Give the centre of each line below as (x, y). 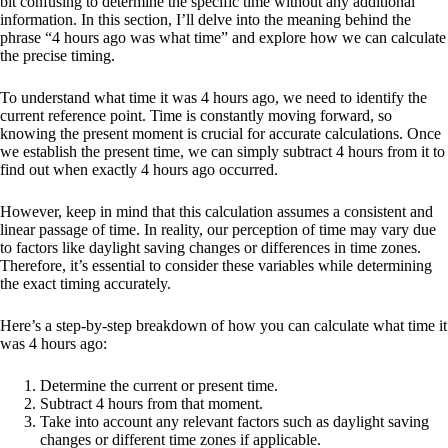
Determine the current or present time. (159, 386)
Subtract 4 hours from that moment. (151, 404)
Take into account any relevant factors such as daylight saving (234, 422)
